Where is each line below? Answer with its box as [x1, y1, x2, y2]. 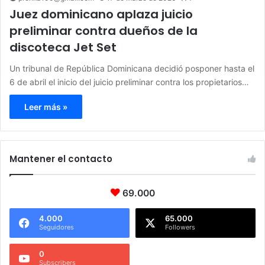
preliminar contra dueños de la [9, 22, 198, 40]
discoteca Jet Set [9, 39, 117, 56]
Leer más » [24, 102, 67, 112]
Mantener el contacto [9, 153, 112, 166]
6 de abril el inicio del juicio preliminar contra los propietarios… [9, 77, 249, 88]
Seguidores [39, 223, 74, 232]
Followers [165, 223, 195, 232]
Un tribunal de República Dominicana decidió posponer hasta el [9, 63, 254, 74]
